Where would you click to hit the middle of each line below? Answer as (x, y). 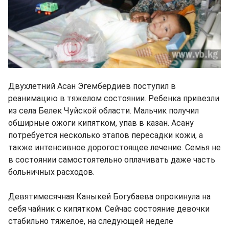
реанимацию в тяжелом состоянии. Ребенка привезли (114, 98)
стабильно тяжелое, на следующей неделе (91, 221)
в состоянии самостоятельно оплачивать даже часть (112, 159)
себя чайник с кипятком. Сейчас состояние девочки (109, 209)
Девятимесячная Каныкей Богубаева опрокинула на (109, 196)
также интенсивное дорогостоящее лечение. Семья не (114, 147)
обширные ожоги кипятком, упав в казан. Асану (101, 123)
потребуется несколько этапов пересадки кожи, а (106, 135)
